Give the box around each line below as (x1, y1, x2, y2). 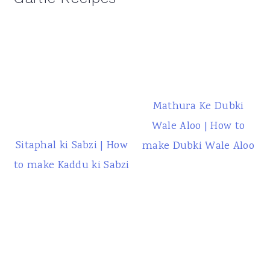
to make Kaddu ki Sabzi (14, 157, 130, 174)
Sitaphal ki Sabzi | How (15, 137, 128, 154)
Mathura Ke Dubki (152, 99, 244, 115)
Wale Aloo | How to (151, 119, 245, 134)
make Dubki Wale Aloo (142, 139, 255, 154)
